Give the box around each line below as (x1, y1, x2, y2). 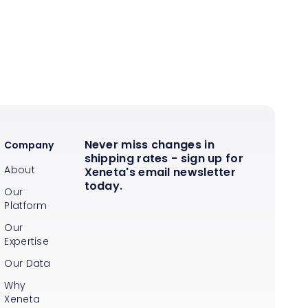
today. (84, 177, 123, 194)
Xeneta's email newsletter (84, 164, 236, 180)
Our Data (4, 256, 51, 270)
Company (4, 137, 54, 152)
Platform (4, 198, 47, 212)
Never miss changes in (84, 136, 214, 153)
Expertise (4, 234, 49, 248)
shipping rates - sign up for (84, 150, 243, 166)
